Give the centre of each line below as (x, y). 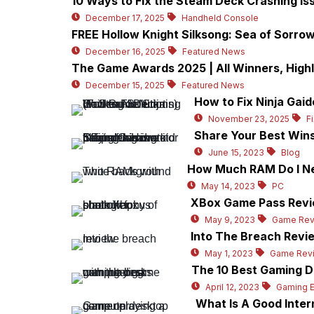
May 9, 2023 (230, 220)
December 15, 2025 (125, 86)
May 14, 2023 (228, 186)
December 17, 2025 (125, 18)
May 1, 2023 (229, 254)
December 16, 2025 (125, 52)
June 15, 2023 (236, 153)
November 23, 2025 (249, 119)
